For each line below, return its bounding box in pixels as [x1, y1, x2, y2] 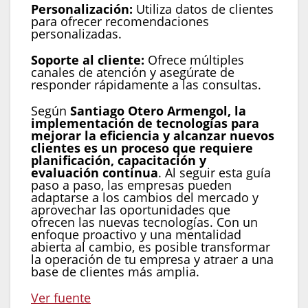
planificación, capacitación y [31, 151, 206, 168]
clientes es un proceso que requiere [31, 139, 253, 156]
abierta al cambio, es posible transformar [31, 238, 270, 255]
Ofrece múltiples [144, 51, 244, 68]
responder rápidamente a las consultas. [31, 76, 261, 93]
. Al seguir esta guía [158, 164, 271, 181]
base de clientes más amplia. [31, 263, 199, 280]
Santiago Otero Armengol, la [70, 102, 246, 119]
